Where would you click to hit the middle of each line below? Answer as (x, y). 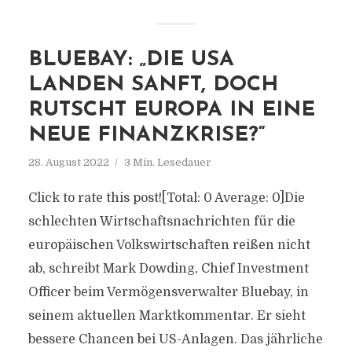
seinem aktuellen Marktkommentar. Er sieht (167, 316)
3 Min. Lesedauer (167, 162)
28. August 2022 (68, 162)
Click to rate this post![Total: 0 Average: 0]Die (166, 198)
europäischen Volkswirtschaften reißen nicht (169, 245)
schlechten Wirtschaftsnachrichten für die (161, 222)
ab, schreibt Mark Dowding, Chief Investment (168, 269)
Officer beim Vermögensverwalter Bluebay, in (168, 292)
